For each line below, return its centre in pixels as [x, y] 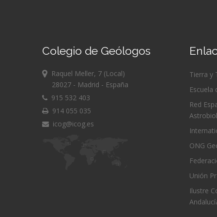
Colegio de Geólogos [96, 51]
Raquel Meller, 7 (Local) [86, 73]
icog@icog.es [73, 124]
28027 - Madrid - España [85, 85]
